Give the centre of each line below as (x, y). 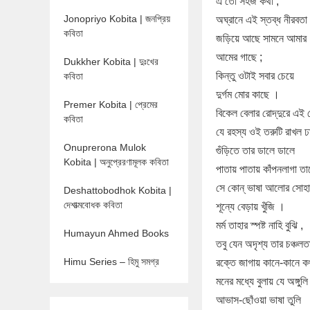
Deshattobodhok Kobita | (118, 190)
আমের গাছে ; (239, 57)
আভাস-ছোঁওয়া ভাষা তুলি (258, 300)
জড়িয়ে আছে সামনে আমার (261, 38)
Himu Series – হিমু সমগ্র (111, 262)
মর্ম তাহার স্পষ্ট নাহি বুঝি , (259, 225)
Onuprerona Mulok (105, 147)
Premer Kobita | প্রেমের (111, 104)
